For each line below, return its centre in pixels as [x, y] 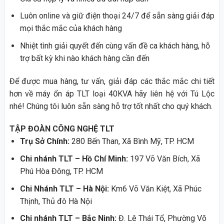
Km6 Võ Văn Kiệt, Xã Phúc [155, 188]
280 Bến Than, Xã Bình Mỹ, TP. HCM [131, 141]
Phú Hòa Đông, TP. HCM [61, 171]
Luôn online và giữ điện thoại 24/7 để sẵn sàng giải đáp [117, 16]
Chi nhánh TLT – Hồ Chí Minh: [74, 158]
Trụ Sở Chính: [44, 141]
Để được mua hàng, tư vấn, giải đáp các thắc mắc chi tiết [112, 81]
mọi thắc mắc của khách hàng [71, 28]
